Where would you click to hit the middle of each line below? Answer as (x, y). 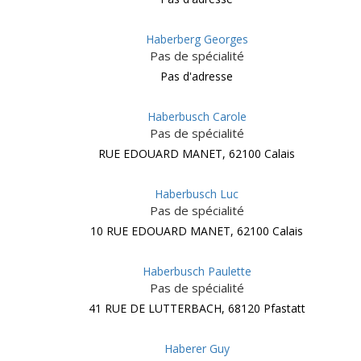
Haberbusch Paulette (197, 271)
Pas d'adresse (197, 76)
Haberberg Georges (197, 39)
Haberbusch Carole (197, 116)
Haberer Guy (197, 349)
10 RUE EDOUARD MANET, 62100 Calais (197, 231)
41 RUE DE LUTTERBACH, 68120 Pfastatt (197, 308)
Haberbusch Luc (197, 194)
